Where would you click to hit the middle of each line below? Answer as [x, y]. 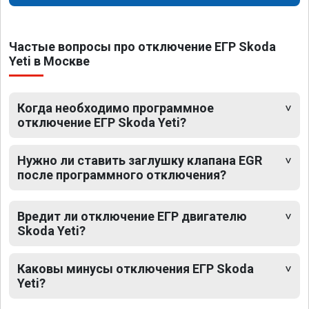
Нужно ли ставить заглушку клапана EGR [140, 161]
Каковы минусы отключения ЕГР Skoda [136, 269]
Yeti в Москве [49, 61]
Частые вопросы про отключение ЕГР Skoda [142, 47]
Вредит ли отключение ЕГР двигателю [132, 217]
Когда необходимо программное [116, 108]
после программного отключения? [122, 175]
